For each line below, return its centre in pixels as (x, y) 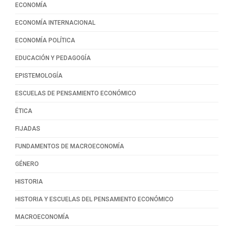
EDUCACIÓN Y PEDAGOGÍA (53, 58)
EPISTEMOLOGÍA (39, 76)
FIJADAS (28, 129)
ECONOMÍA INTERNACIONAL (55, 23)
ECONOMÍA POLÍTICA (45, 41)
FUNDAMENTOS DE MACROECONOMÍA (70, 147)
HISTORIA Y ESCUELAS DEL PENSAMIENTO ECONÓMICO (94, 200)
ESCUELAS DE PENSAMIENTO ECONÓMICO (76, 94)
